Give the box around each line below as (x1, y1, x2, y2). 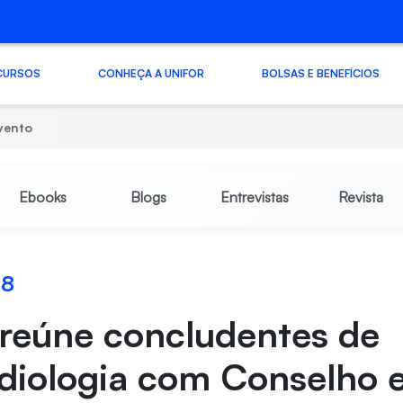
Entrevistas (219, 188, 289, 206)
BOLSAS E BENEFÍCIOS (261, 66, 380, 80)
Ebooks (18, 188, 67, 206)
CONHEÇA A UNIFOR (97, 66, 204, 80)
